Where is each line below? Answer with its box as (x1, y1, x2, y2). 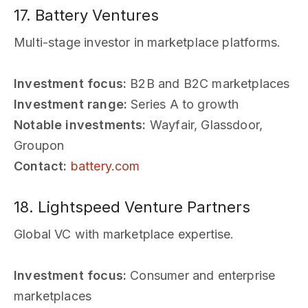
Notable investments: (14, 117, 146, 132)
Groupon (14, 137, 65, 153)
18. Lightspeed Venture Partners (14, 197, 250, 216)
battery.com (70, 158, 140, 173)
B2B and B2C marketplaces (126, 76, 290, 91)
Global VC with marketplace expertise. (14, 226, 234, 241)
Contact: (14, 158, 67, 173)
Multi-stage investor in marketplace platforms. (14, 34, 281, 49)
